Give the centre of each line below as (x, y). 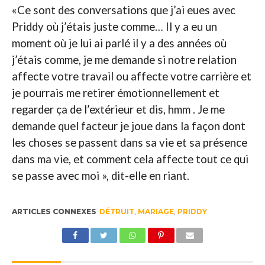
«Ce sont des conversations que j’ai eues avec (123, 10)
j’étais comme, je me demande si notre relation (124, 59)
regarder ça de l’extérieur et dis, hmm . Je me (118, 109)
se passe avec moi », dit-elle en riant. (100, 175)
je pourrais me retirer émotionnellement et (115, 93)
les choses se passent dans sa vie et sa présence (129, 142)
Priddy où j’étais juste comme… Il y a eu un (114, 26)
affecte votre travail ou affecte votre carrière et (131, 76)
